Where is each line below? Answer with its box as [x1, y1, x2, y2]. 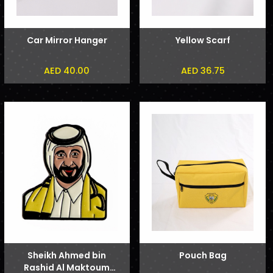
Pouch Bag [179, 249, 227, 262]
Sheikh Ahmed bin [27, 249, 107, 262]
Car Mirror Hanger [26, 34, 107, 46]
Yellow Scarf [175, 34, 230, 46]
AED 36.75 [180, 64, 225, 77]
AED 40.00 [44, 64, 90, 77]
